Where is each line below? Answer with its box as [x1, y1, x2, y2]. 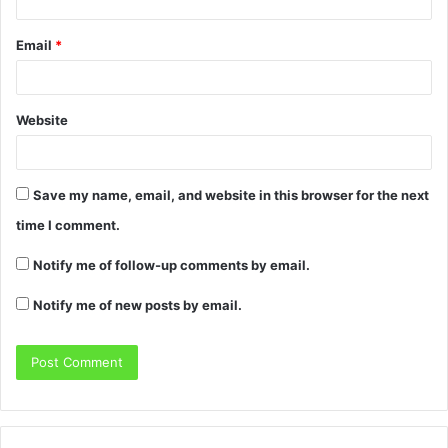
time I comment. [16, 217, 120, 234]
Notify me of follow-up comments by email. [33, 257, 310, 274]
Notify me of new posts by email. [33, 297, 242, 314]
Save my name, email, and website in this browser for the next [33, 187, 429, 204]
